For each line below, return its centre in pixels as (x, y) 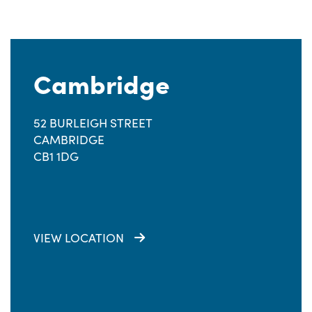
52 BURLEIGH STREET (93, 123)
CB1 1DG (56, 156)
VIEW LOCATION (79, 237)
